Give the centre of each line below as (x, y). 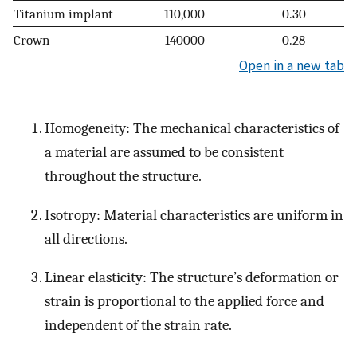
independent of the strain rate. (138, 326)
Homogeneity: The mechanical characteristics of (192, 129)
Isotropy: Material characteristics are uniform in (194, 215)
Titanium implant (63, 14)
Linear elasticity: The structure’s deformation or (192, 278)
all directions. (86, 239)
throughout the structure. (123, 177)
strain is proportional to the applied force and (184, 302)
